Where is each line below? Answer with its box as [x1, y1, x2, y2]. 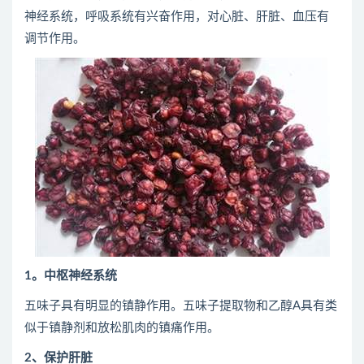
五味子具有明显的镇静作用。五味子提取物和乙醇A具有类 [24, 300, 337, 312]
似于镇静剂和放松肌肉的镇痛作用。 [24, 322, 219, 334]
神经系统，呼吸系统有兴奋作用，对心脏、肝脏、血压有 [24, 11, 329, 23]
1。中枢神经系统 [24, 270, 117, 282]
